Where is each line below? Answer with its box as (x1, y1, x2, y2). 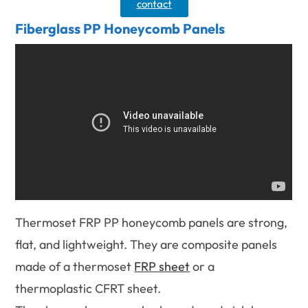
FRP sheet (134, 258, 190, 275)
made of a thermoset (15, 258, 135, 275)
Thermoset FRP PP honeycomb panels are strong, (15, 214, 288, 231)
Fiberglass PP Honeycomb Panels (15, 19, 225, 37)
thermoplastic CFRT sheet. (15, 280, 162, 297)
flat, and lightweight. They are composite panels (15, 236, 278, 253)
